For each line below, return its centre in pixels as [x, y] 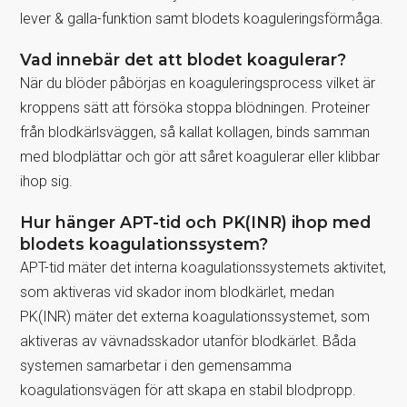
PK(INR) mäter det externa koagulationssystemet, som [195, 316]
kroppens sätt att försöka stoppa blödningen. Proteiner [195, 107]
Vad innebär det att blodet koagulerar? [184, 59]
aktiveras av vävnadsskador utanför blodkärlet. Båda [189, 341]
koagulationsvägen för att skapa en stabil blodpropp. [189, 390]
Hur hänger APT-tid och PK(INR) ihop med [196, 222]
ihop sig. [47, 181]
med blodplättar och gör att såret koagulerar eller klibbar [200, 156]
